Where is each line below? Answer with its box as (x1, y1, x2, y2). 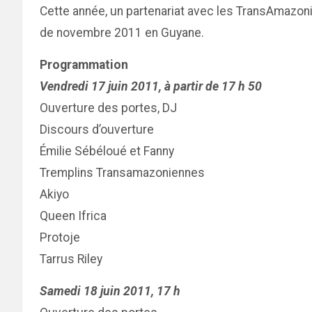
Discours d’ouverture (40, 123, 154, 136)
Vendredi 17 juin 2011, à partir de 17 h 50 (40, 79, 262, 93)
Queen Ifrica (40, 209, 107, 223)
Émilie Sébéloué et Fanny (40, 144, 174, 158)
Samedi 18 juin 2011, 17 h (40, 284, 180, 298)
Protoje (40, 231, 80, 244)
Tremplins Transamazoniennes (40, 166, 205, 180)
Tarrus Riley (40, 252, 102, 266)
